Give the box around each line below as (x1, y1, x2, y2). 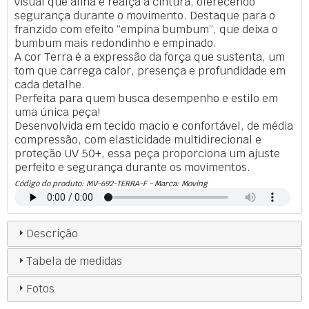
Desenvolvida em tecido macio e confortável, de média (14, 118, 293, 133)
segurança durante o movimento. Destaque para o (14, 8, 275, 23)
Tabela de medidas (26, 253, 123, 268)
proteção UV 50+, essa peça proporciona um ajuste (14, 146, 280, 161)
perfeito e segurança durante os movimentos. (14, 159, 250, 175)
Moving (181, 178, 208, 188)
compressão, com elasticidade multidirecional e (14, 132, 261, 147)
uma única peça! (14, 104, 100, 119)
